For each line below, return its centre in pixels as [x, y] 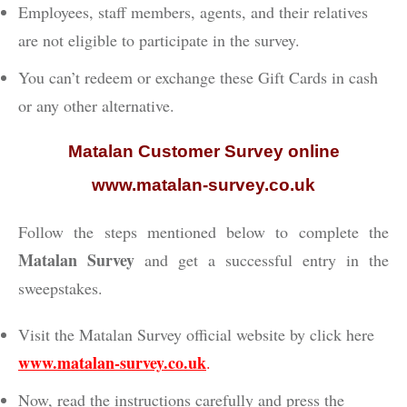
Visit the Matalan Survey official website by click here [196, 334]
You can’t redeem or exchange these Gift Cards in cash [198, 77]
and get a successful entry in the [262, 259]
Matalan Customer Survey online [203, 151]
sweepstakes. [60, 288]
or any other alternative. [96, 105]
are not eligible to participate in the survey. [159, 40]
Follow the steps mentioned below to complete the [203, 231]
